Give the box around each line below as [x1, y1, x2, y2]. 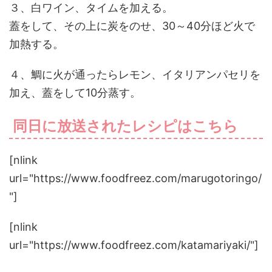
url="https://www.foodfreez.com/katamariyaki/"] [9, 239, 259, 251]
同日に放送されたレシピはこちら [13, 117, 238, 135]
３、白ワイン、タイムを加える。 [9, 1, 173, 14]
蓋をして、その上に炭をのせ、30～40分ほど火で [9, 19, 255, 32]
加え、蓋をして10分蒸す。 [9, 86, 141, 99]
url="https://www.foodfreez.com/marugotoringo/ [9, 172, 262, 185]
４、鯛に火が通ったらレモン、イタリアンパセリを [9, 68, 260, 81]
